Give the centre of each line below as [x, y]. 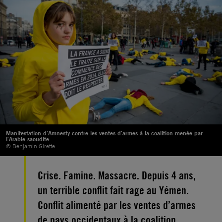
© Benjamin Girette [30, 146]
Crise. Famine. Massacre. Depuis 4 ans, [117, 175]
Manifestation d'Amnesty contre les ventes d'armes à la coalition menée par [104, 133]
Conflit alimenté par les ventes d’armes [117, 205]
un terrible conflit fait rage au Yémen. [113, 190]
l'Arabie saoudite [28, 139]
